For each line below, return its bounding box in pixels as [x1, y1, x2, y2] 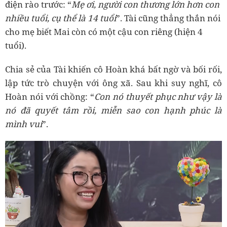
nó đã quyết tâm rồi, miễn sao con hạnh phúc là [5, 104, 222, 116]
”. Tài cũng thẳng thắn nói [116, 12, 220, 24]
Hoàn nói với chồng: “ [5, 91, 95, 102]
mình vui [5, 118, 42, 130]
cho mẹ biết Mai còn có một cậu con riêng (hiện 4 [5, 26, 203, 37]
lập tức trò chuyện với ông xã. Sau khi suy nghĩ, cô [5, 77, 222, 89]
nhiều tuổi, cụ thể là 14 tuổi [5, 12, 116, 24]
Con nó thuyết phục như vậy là [94, 91, 222, 102]
